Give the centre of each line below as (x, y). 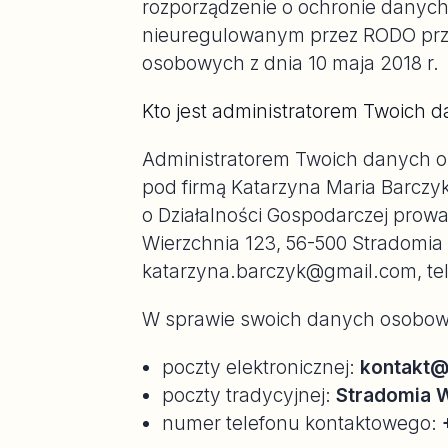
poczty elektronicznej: (261, 367)
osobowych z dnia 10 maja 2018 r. (290, 63)
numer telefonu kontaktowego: (302, 423)
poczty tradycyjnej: (249, 395)
